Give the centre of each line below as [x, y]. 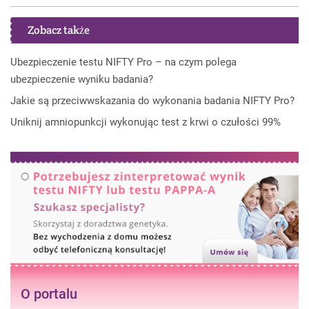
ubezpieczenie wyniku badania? [82, 79]
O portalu [49, 294]
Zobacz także [59, 30]
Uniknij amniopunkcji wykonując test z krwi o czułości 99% [146, 122]
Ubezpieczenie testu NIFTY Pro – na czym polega [123, 62]
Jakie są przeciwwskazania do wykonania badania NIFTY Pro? [152, 101]
